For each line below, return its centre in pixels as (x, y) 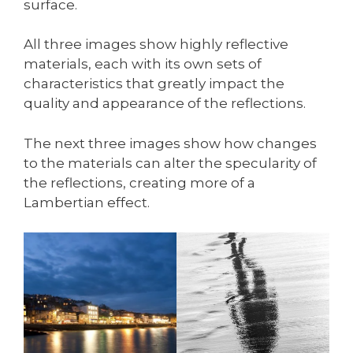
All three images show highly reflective (156, 45)
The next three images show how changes (170, 143)
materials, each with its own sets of (143, 64)
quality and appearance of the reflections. (165, 104)
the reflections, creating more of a (139, 182)
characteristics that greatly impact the (154, 84)
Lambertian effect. (87, 202)
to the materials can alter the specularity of (170, 163)
